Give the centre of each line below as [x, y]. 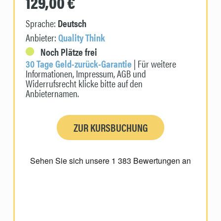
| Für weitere [154, 64]
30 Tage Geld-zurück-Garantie [79, 64]
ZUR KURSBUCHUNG [110, 128]
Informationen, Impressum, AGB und [86, 74]
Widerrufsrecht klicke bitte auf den [84, 83]
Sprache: [42, 23]
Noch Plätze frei [68, 52]
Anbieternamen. [53, 93]
